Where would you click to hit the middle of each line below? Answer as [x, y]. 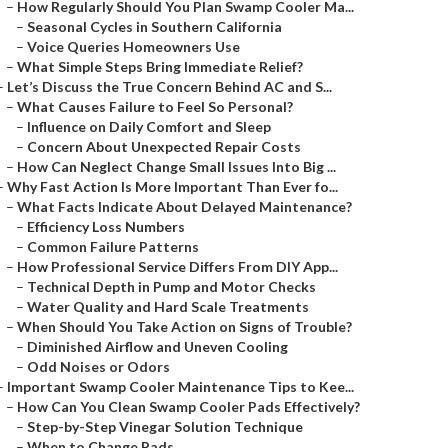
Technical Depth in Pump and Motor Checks [171, 286]
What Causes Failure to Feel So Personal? [155, 106]
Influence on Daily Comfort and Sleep [149, 126]
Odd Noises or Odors [98, 366]
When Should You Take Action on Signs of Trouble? [184, 326]
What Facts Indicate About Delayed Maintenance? [184, 206]
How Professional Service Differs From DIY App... [177, 266]
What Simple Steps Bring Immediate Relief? [160, 66]
